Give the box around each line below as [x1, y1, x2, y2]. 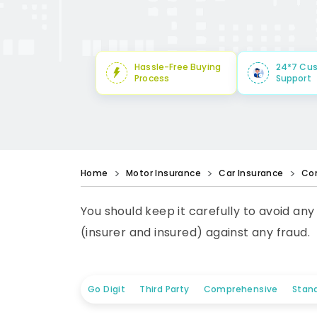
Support [275, 72, 311, 84]
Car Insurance [219, 167, 284, 179]
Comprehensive [203, 283, 278, 295]
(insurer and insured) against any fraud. [81, 224, 310, 241]
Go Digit [88, 283, 126, 295]
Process [134, 72, 170, 84]
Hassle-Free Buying [134, 61, 221, 73]
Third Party [139, 283, 190, 295]
